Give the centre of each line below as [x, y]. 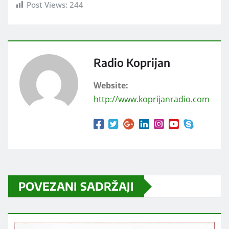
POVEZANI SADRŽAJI [76, 186]
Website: [111, 86]
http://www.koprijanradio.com [152, 99]
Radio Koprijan [132, 63]
